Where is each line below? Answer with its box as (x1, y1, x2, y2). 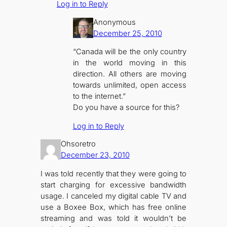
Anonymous (93, 17, 136, 27)
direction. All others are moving (72, 69, 187, 79)
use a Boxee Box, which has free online (40, 203, 187, 212)
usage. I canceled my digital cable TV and (40, 192, 187, 201)
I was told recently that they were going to (40, 169, 187, 179)
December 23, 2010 (60, 150, 130, 160)
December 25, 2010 (93, 28, 162, 38)
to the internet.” (72, 92, 126, 101)
